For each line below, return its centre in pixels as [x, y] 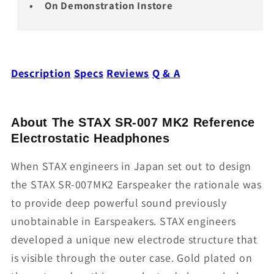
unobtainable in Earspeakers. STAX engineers [124, 221]
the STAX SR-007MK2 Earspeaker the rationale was [136, 185]
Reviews [128, 73]
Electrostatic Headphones [91, 139]
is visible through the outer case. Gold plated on [132, 258]
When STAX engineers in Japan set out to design [131, 166]
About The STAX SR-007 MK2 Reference [133, 123]
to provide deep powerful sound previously [119, 203]
